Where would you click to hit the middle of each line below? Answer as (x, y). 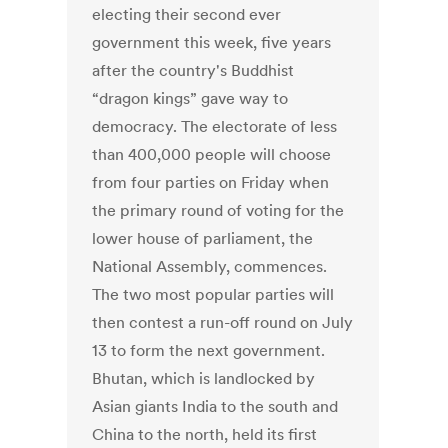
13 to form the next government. (209, 350)
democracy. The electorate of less (215, 126)
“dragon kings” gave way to (190, 98)
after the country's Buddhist (193, 70)
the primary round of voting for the (218, 210)
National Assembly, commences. (210, 266)
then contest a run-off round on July (223, 322)
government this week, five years (212, 42)
